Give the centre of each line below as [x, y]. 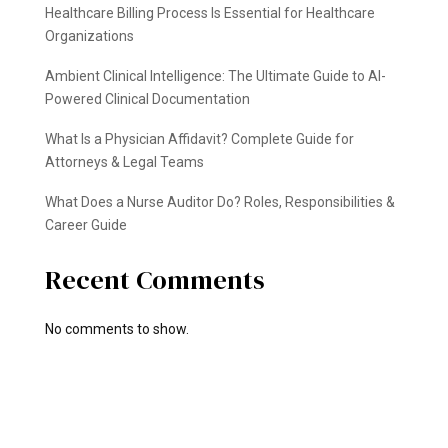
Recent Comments [154, 279]
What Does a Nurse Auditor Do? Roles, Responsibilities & [219, 201]
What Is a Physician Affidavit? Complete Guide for [199, 138]
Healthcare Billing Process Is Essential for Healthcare [209, 12]
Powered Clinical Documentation [147, 98]
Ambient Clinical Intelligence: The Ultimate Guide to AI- [215, 75]
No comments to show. [116, 328]
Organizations [89, 35]
